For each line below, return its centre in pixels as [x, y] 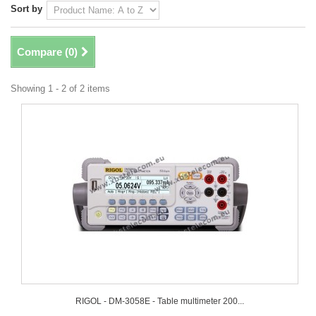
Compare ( [43, 52]
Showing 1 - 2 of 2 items [60, 89]
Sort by [26, 9]
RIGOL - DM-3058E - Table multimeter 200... [160, 301]
